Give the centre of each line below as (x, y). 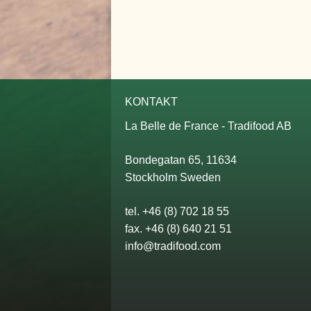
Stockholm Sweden (173, 177)
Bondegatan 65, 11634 (180, 160)
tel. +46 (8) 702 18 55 (177, 211)
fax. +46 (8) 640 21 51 (178, 229)
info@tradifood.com (173, 246)
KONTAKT (151, 102)
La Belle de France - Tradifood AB (208, 126)
